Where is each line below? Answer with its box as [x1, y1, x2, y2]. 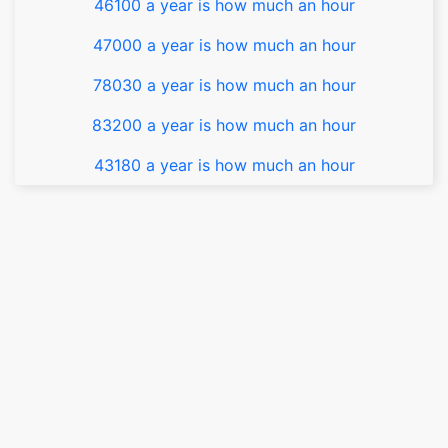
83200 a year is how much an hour [92, 115, 356, 135]
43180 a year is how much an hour [93, 155, 355, 175]
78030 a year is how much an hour [92, 75, 356, 95]
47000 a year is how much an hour [92, 35, 356, 55]
